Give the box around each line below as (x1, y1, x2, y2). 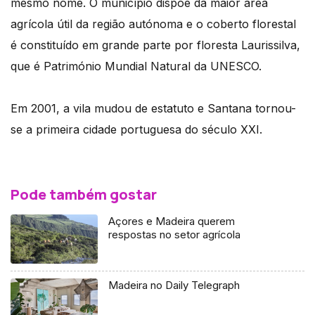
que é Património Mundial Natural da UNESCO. (11, 59, 262, 74)
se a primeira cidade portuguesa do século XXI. (11, 122, 262, 137)
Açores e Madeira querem (108, 214, 236, 229)
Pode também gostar (11, 185, 157, 205)
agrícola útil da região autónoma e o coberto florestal (11, 17, 296, 32)
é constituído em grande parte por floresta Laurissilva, (11, 38, 300, 53)
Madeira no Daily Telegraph (108, 278, 240, 292)
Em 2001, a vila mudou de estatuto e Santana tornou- (11, 101, 296, 116)
